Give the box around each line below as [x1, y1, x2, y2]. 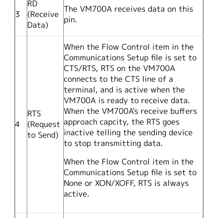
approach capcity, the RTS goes [64, 116, 180, 127]
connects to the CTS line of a [64, 73, 173, 85]
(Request [27, 119, 60, 130]
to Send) [27, 129, 58, 141]
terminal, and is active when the [64, 84, 185, 95]
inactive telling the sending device [64, 127, 193, 138]
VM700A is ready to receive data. [64, 95, 190, 106]
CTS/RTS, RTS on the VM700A [64, 63, 175, 74]
